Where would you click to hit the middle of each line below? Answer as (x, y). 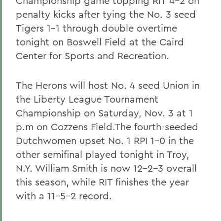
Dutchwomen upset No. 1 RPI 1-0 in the (105, 140)
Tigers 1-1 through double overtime (96, 28)
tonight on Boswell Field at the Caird (100, 42)
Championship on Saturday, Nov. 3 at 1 (104, 113)
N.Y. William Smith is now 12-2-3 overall (106, 168)
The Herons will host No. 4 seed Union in (108, 85)
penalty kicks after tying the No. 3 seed (106, 14)
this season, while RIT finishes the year (102, 182)
